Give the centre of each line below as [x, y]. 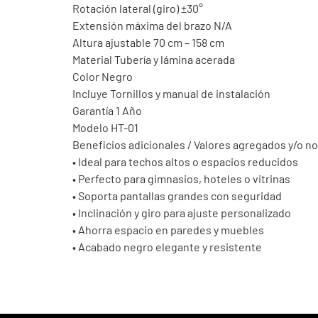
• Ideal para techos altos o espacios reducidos [185, 162]
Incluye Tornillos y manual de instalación [171, 94]
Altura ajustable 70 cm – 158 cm [148, 43]
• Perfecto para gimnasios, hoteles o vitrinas [181, 179]
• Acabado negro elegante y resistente [167, 247]
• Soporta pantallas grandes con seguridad [177, 196]
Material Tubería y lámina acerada [154, 60]
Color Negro [103, 77]
